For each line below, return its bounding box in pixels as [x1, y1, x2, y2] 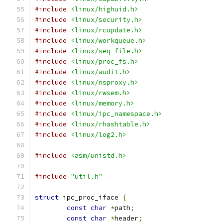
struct [35, 193, 59, 202]
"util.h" [71, 172, 103, 181]
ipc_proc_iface [59, 193, 122, 202]
